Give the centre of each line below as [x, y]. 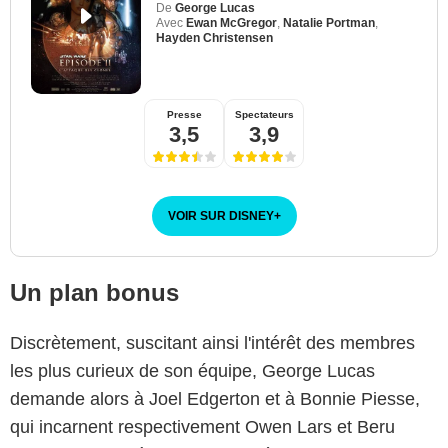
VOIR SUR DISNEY [220, 215]
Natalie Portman [329, 22]
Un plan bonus [94, 292]
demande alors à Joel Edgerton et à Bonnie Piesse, [215, 398]
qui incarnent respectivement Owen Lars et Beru [202, 426]
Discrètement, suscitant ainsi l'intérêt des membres [212, 342]
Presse [184, 114]
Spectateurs [264, 114]
